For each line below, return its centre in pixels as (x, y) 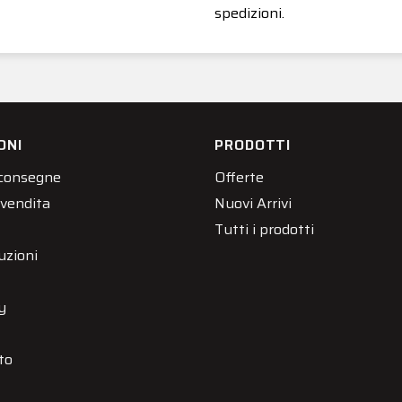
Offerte (239, 177)
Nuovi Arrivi (253, 203)
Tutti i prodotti (264, 229)
